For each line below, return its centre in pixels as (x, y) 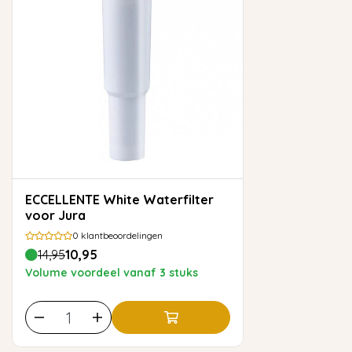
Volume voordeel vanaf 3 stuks (112, 273)
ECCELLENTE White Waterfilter (64, 200)
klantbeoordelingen (121, 236)
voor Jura (55, 216)
